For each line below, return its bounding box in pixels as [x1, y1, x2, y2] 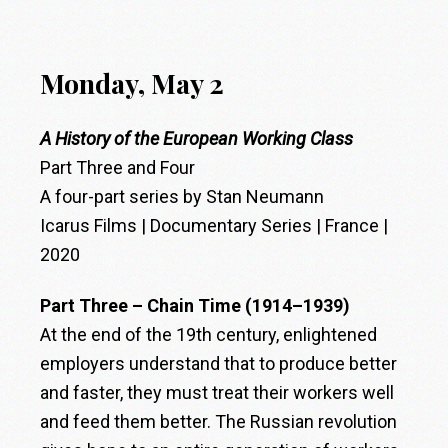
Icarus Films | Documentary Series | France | [40, 214, 389, 236]
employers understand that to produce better [40, 352, 398, 374]
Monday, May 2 [40, 64, 225, 101]
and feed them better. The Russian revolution [40, 410, 398, 432]
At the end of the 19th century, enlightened [40, 323, 378, 345]
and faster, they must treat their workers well [40, 381, 395, 403]
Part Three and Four [40, 156, 196, 178]
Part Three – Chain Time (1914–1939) [40, 294, 351, 316]
